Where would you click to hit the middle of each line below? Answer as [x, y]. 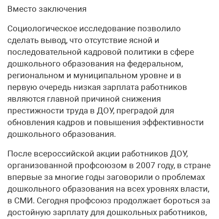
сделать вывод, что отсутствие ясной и [83, 40]
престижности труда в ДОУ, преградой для [91, 110]
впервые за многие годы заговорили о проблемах [106, 177]
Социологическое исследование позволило [94, 28]
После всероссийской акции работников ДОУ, [98, 153]
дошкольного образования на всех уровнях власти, [108, 189]
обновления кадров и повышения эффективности [106, 122]
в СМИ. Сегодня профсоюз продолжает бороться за [109, 200]
